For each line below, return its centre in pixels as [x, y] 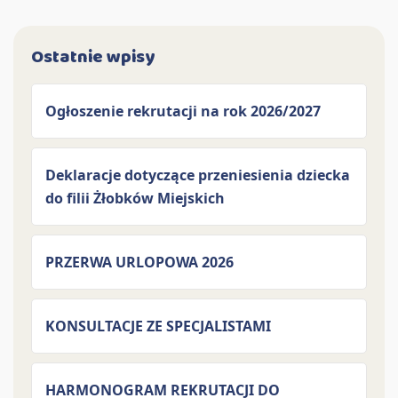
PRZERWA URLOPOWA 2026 [139, 262]
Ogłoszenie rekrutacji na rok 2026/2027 [183, 111]
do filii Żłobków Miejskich [135, 198]
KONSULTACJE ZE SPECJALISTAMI [158, 326]
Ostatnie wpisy [93, 57]
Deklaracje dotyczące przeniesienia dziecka [198, 175]
